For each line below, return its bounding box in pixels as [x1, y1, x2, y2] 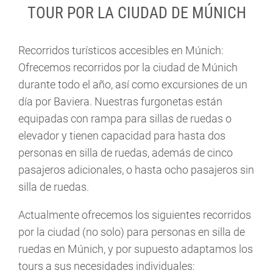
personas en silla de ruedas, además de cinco [18, 146, 233, 160]
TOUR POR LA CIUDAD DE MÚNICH [27, 4, 246, 23]
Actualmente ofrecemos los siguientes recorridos [18, 208, 251, 222]
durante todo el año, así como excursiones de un [18, 78, 247, 91]
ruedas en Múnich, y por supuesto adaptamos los [18, 243, 253, 256]
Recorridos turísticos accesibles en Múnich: [18, 44, 224, 57]
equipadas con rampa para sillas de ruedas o [18, 112, 232, 126]
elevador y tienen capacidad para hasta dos [18, 129, 225, 143]
